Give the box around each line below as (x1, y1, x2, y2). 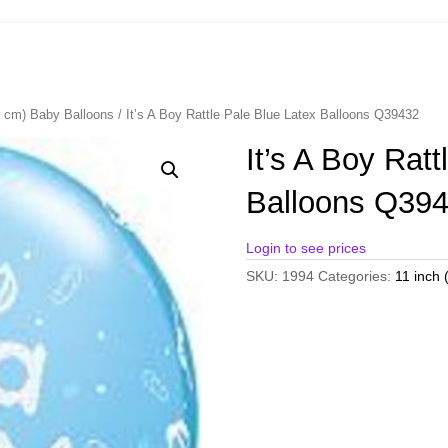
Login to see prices (245, 240, 366, 257)
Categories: (317, 268, 395, 285)
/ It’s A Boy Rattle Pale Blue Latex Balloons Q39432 (114, 107, 420, 123)
